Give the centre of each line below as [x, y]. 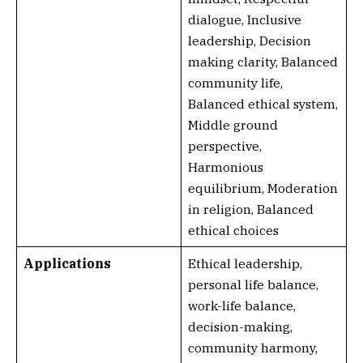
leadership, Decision [249, 41]
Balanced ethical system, [263, 104]
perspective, [224, 146]
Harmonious [225, 167]
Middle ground [233, 125]
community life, [235, 83]
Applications [67, 263]
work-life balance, [241, 305]
